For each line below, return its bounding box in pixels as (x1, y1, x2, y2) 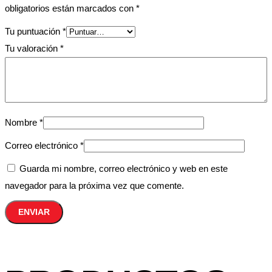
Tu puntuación (5, 25, 63, 36)
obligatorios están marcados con (5, 2, 136, 13)
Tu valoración (5, 42, 60, 53)
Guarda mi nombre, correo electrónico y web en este (19, 163, 228, 174)
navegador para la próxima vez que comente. (5, 180, 184, 191)
